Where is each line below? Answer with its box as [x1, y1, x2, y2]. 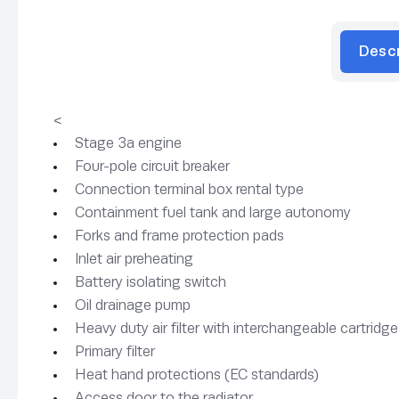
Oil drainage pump [75, 296, 191, 313]
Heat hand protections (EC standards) [75, 365, 319, 383]
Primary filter [75, 342, 155, 360]
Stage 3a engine [75, 134, 182, 151]
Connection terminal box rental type [75, 180, 304, 198]
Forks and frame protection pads [75, 226, 284, 244]
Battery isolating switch [75, 273, 226, 290]
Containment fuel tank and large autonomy [75, 203, 351, 221]
